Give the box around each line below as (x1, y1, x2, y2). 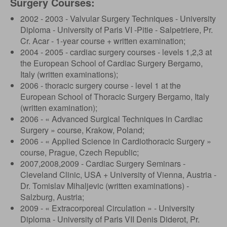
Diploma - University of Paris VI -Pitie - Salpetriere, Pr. (20, 24, 213, 35)
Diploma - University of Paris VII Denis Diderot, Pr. (20, 213, 200, 225)
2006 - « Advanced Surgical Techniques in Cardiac (20, 113, 203, 125)
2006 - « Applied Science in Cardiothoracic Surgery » (20, 135, 211, 147)
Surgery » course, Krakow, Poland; (20, 124, 144, 136)
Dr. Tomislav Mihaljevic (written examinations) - (20, 180, 189, 192)
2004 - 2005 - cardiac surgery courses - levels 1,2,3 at (20, 46, 212, 58)
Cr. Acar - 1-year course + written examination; (20, 35, 185, 47)
